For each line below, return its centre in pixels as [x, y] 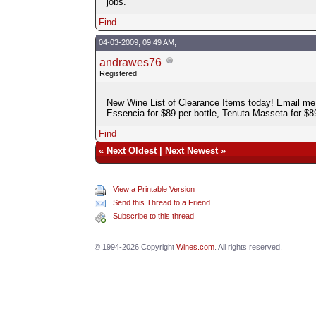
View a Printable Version [154, 189]
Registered [118, 73]
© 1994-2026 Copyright [136, 247]
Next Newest [191, 150]
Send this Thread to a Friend [162, 202]
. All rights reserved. [249, 247]
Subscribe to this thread [154, 215]
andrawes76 [130, 62]
